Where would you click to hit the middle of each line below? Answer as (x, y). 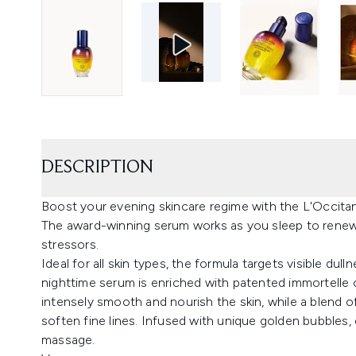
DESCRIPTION (97, 168)
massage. (68, 340)
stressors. (70, 244)
